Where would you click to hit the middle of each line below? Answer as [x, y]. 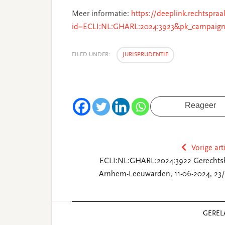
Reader [67, 207]
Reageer [200, 105]
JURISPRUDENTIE [145, 55]
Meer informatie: [101, 14]
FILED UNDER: [92, 55]
